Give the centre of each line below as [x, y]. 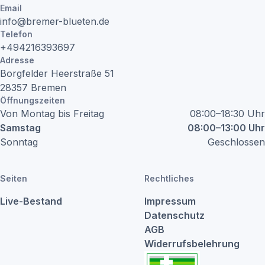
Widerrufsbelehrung [192, 244]
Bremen [49, 88]
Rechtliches [169, 178]
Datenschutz [174, 215]
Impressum [170, 201]
